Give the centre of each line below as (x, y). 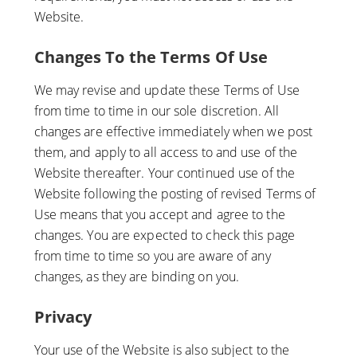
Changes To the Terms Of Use (151, 57)
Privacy (63, 317)
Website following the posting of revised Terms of (175, 194)
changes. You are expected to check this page (164, 235)
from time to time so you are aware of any (152, 256)
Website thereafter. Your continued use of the (165, 173)
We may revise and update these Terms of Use (167, 90)
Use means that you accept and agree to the (159, 215)
